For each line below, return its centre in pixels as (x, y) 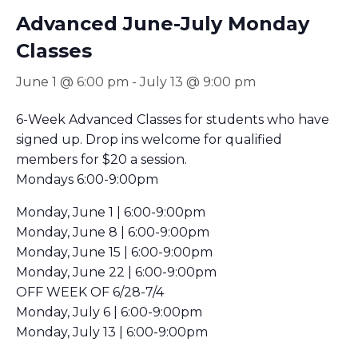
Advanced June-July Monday (163, 24)
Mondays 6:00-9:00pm (87, 179)
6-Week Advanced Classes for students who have (173, 119)
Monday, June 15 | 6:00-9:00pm (114, 252)
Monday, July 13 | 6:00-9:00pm (112, 332)
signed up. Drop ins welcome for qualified (149, 139)
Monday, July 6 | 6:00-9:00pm (109, 312)
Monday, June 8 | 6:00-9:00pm (113, 232)
